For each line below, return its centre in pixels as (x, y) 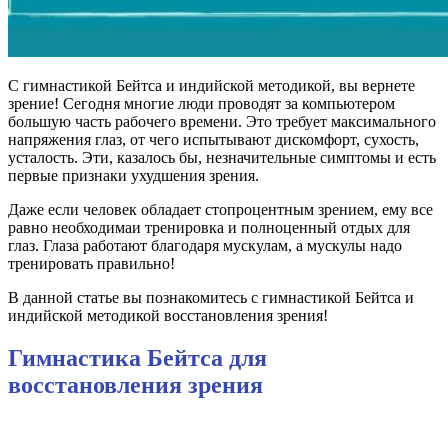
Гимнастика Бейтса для (137, 357)
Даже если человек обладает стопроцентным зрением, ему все (220, 209)
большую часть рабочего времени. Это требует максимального (222, 121)
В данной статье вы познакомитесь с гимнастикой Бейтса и (211, 297)
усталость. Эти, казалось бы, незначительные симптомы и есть (222, 157)
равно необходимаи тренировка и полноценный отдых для (209, 227)
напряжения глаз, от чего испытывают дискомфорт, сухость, (213, 139)
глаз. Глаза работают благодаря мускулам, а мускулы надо (205, 245)
